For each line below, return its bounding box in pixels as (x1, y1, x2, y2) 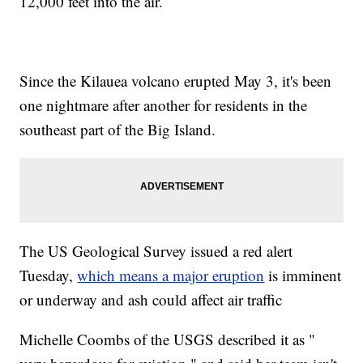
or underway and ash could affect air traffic (19, 289, 283, 310)
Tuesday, (19, 265, 78, 286)
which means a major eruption (77, 265, 265, 286)
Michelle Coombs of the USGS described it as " (19, 329, 316, 350)
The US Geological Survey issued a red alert (19, 241, 293, 262)
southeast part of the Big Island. (19, 119, 216, 140)
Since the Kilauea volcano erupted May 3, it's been (19, 70, 332, 92)
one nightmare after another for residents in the (19, 95, 308, 116)
